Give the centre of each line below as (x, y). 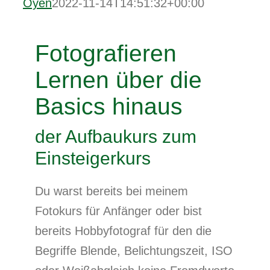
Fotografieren (106, 53)
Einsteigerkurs (93, 158)
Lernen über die (118, 80)
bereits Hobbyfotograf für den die (123, 231)
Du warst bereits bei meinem (111, 191)
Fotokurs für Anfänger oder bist (118, 211)
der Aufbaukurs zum (116, 137)
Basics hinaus (109, 106)
